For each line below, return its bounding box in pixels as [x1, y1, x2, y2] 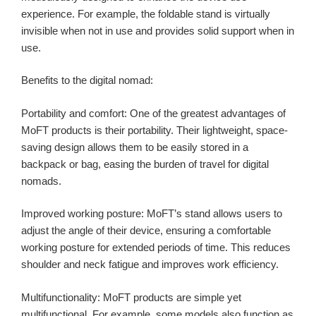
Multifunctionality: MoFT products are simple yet [21, 291, 241, 303]
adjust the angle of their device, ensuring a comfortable [21, 224, 271, 237]
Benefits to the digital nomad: [21, 74, 153, 87]
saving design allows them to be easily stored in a [21, 140, 248, 153]
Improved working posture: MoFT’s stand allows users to [21, 207, 282, 220]
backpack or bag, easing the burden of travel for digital [21, 157, 269, 170]
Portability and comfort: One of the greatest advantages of [21, 107, 286, 119]
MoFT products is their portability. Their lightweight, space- [21, 123, 288, 136]
